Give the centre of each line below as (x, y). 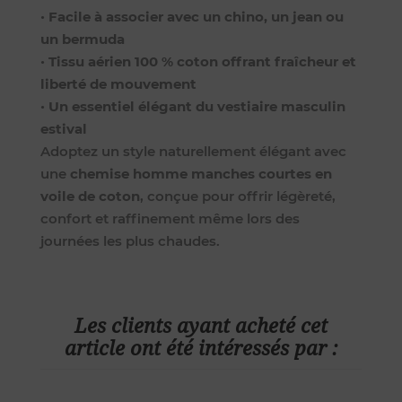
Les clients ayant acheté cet (201, 327)
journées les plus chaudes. (130, 241)
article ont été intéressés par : (201, 349)
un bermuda (82, 39)
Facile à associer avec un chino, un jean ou (196, 17)
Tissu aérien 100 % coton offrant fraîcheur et (202, 62)
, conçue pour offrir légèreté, (237, 197)
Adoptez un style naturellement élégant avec (193, 152)
